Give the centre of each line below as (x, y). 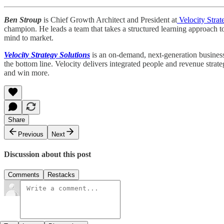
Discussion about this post (47, 154)
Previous (31, 134)
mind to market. (29, 37)
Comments (24, 175)
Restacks (61, 175)
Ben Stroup (23, 19)
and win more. (27, 72)
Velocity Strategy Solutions (47, 54)
